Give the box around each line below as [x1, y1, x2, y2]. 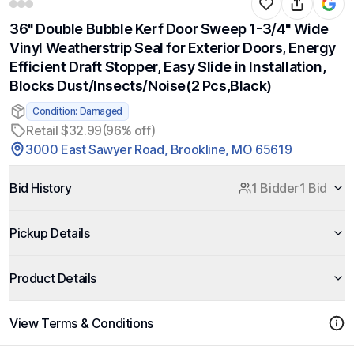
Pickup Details [9, 225, 90, 241]
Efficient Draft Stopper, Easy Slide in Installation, [9, 58, 326, 75]
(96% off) [101, 122, 156, 138]
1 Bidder [251, 180, 299, 196]
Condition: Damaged [32, 105, 122, 117]
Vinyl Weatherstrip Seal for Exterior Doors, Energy [9, 40, 337, 56]
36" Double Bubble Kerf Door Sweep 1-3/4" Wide [9, 21, 330, 37]
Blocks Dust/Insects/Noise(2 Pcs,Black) [9, 77, 272, 94]
